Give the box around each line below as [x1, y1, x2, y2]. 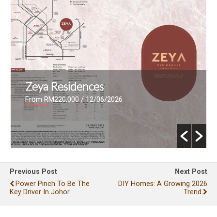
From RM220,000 [25, 94, 79, 104]
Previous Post [10, 167, 57, 176]
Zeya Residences [25, 79, 104, 93]
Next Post [175, 167, 207, 176]
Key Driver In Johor [10, 187, 70, 196]
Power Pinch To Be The [15, 179, 90, 188]
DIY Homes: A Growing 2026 [118, 179, 207, 188]
